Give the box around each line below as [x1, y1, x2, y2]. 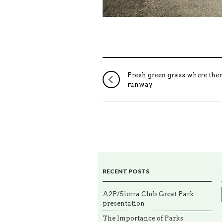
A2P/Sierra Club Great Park [103, 190, 194, 198]
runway [127, 81, 153, 88]
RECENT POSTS [103, 167, 149, 175]
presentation [103, 200, 145, 207]
